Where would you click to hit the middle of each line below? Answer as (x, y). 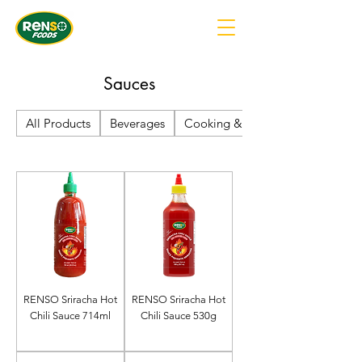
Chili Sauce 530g (179, 316)
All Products (58, 123)
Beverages (137, 123)
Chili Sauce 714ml (70, 316)
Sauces (129, 84)
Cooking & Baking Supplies (257, 123)
